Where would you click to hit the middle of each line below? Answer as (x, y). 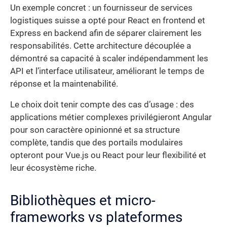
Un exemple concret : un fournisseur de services (101, 8)
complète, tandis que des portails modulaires (97, 143)
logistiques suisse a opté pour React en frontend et (108, 20)
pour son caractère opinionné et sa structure (95, 130)
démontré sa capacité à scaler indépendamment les (109, 58)
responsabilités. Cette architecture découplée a (101, 46)
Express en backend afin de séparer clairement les (106, 33)
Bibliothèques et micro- (83, 201)
